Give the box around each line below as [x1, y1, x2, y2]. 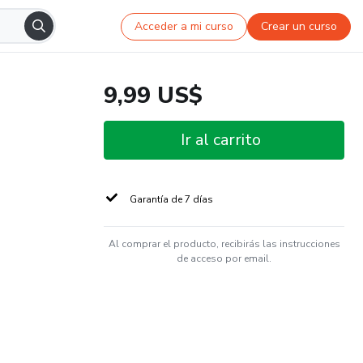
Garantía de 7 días [130, 193, 213, 206]
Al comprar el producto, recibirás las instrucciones [108, 237, 340, 250]
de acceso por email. [177, 252, 271, 265]
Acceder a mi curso [135, 18, 234, 34]
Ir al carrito [181, 129, 261, 151]
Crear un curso [261, 18, 338, 34]
